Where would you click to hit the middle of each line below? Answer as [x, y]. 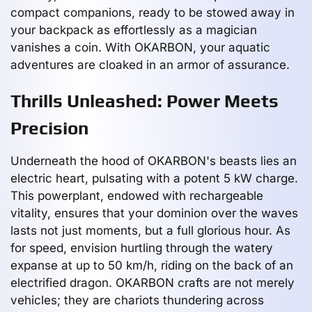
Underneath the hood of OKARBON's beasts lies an [154, 161]
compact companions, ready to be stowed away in [153, 12]
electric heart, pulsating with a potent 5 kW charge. [154, 178]
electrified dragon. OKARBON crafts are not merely [153, 282]
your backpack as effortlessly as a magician [134, 30]
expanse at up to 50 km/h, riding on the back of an [152, 265]
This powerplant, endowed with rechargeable [137, 195]
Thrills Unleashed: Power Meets [145, 101]
